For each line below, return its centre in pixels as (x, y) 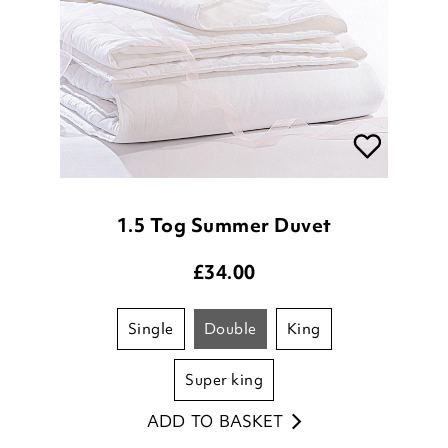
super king (228, 380)
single (155, 329)
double (236, 329)
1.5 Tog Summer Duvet (224, 225)
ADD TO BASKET (214, 421)
